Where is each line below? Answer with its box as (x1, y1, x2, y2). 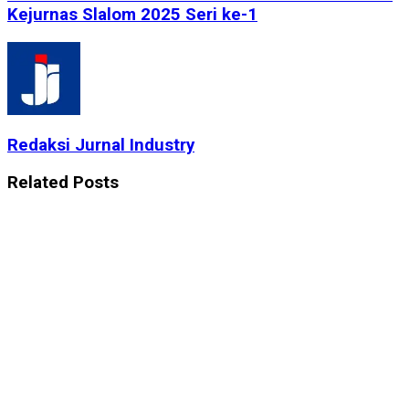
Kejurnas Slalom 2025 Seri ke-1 (7, 4, 257, 25)
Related (7, 173, 68, 194)
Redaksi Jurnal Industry (7, 135, 194, 156)
